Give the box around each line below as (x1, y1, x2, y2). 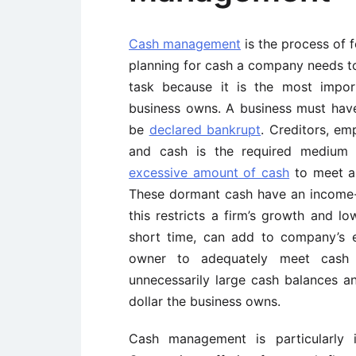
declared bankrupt (149, 122, 261, 137)
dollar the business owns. (129, 293, 281, 309)
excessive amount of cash (129, 164, 290, 180)
